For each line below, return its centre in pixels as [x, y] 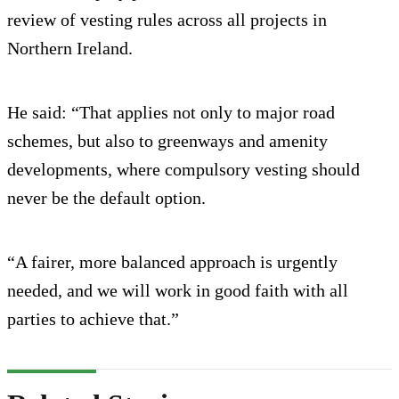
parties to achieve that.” [93, 318]
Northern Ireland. [70, 48]
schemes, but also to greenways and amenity [167, 140]
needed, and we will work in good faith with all [178, 290]
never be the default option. [106, 197]
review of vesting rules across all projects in [167, 19]
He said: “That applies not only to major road [171, 112]
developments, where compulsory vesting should [183, 169]
